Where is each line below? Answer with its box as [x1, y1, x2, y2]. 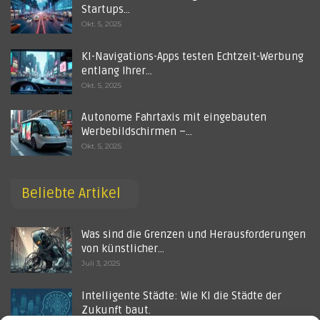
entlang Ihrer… [81, 64, 152, 77]
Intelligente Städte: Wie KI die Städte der [81, 289, 281, 303]
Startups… [81, 2, 130, 16]
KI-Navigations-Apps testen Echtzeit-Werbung [81, 49, 304, 63]
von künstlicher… [81, 242, 164, 256]
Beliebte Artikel [21, 185, 121, 202]
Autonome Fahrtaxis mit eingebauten [81, 111, 266, 124]
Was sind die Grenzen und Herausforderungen [81, 228, 306, 241]
